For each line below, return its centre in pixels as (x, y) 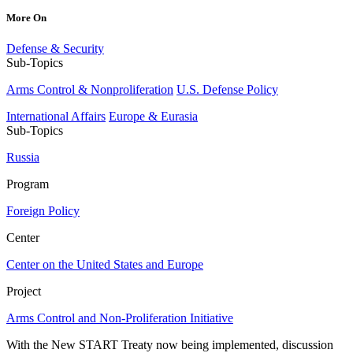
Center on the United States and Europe (105, 264)
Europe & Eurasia (153, 116)
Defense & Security (55, 48)
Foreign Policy (43, 210)
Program (28, 184)
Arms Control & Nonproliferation (90, 89)
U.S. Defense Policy (227, 89)
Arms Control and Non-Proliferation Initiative (120, 318)
